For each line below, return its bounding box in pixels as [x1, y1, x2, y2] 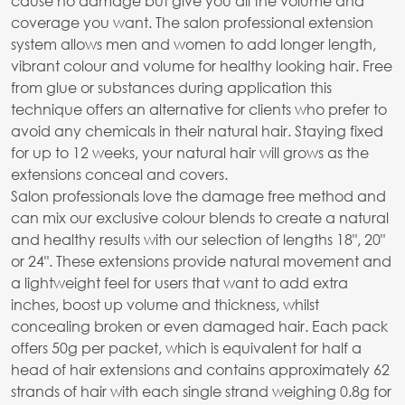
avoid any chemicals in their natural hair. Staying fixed [11, 120, 383, 140]
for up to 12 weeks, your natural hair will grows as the [11, 142, 369, 162]
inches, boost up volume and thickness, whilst [11, 294, 319, 314]
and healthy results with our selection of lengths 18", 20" [11, 229, 385, 249]
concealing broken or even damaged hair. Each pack [11, 316, 388, 335]
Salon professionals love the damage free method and [11, 185, 386, 205]
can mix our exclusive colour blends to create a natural [11, 207, 389, 227]
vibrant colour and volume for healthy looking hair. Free [11, 55, 392, 75]
